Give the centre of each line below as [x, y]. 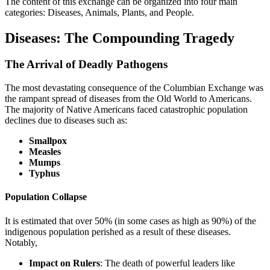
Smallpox [48, 141]
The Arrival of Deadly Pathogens [86, 64]
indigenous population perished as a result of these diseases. [118, 231]
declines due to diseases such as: [66, 121]
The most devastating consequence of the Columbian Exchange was [134, 88]
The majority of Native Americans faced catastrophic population [126, 110]
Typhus [44, 174]
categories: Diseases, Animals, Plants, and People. [99, 12]
